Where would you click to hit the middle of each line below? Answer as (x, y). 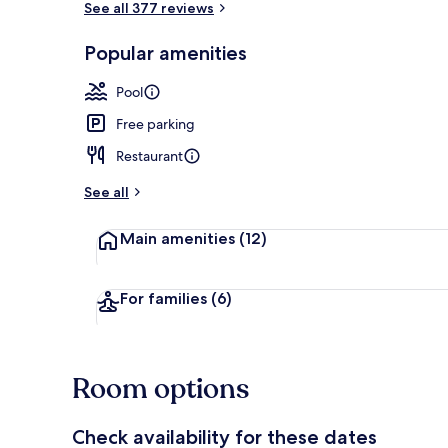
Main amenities (177, 238)
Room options (160, 388)
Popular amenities (165, 52)
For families (163, 298)
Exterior (393, 63)
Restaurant (149, 155)
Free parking (155, 123)
